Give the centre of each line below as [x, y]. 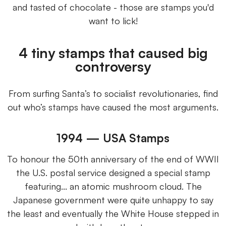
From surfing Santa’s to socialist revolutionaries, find [113, 93]
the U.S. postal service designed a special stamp [113, 172]
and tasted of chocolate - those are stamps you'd [113, 7]
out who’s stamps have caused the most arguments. [113, 107]
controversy [113, 66]
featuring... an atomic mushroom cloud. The [113, 186]
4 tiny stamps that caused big [113, 52]
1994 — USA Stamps [113, 137]
